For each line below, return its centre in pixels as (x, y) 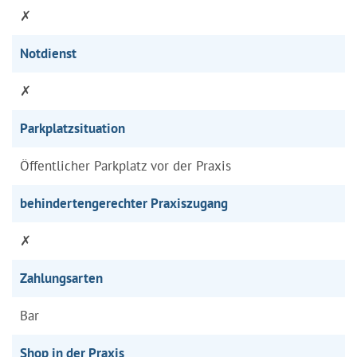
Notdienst (48, 53)
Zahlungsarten (61, 278)
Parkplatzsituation (73, 128)
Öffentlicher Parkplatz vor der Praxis (126, 165)
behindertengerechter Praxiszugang (124, 203)
